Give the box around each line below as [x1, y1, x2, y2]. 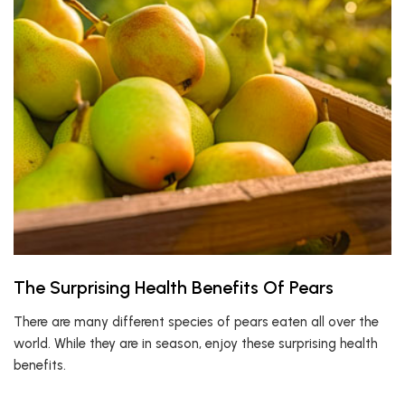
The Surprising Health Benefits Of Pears [14, 277, 334, 298]
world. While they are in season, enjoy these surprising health [14, 335, 378, 352]
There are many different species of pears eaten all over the [14, 314, 379, 330]
